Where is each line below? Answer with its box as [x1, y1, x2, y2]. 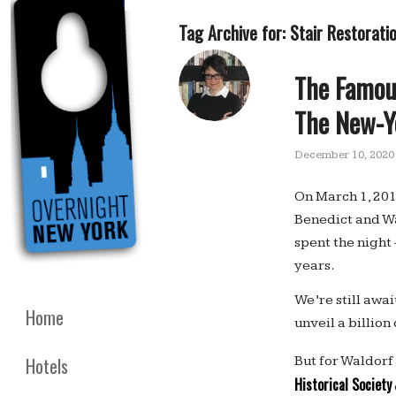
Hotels [26, 353, 68, 380]
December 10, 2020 [294, 148, 394, 162]
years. [294, 256, 334, 274]
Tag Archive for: [179, 19, 290, 46]
